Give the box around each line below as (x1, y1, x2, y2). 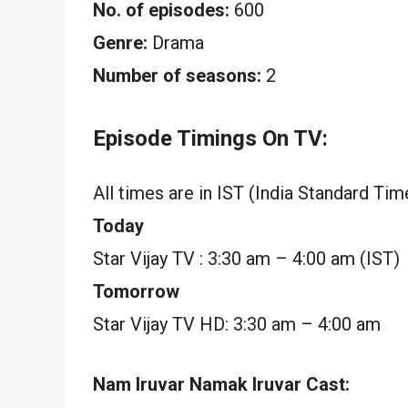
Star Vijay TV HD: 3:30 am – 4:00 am (93, 312, 381, 335)
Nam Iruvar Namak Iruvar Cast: (93, 372, 350, 395)
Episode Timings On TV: (93, 125, 328, 151)
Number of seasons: (93, 64, 261, 87)
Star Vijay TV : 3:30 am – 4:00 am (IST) (93, 247, 400, 270)
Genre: (93, 31, 148, 54)
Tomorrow (93, 280, 179, 302)
